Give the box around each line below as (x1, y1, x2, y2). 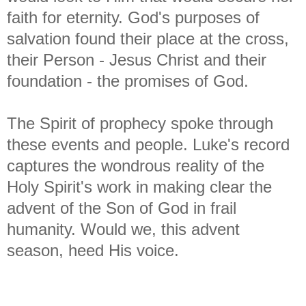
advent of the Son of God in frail (7, 198, 236, 217)
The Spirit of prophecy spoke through (7, 113, 273, 133)
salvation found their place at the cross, (7, 29, 289, 48)
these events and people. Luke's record (7, 135, 290, 154)
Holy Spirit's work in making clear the (7, 177, 272, 196)
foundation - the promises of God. (7, 71, 253, 90)
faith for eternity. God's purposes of (7, 8, 260, 27)
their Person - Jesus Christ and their (7, 50, 266, 69)
